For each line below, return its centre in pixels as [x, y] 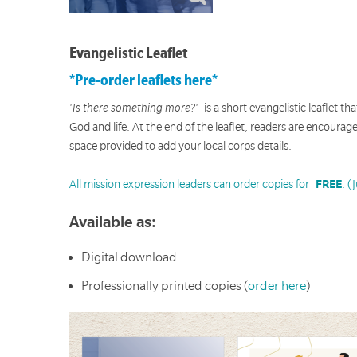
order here [277, 286]
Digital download [129, 258]
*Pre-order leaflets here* [143, 80]
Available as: [113, 222]
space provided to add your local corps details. [180, 146]
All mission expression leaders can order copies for [192, 184]
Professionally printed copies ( [165, 286]
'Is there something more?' [137, 108]
